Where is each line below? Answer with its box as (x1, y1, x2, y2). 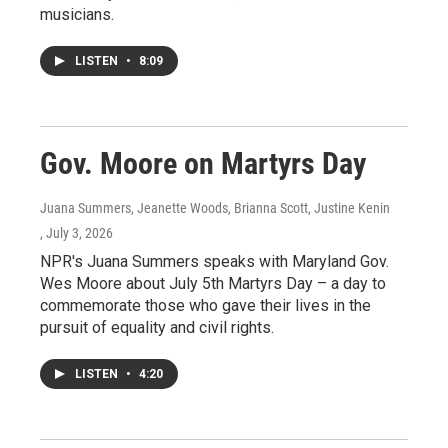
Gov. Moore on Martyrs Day (40, 145, 366, 181)
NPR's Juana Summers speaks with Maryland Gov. (40, 251, 389, 271)
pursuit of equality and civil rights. (40, 317, 274, 337)
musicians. (40, 4, 114, 24)
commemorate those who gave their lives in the (40, 295, 371, 315)
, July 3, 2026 (40, 224, 113, 241)
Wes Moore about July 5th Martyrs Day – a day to (40, 273, 386, 293)
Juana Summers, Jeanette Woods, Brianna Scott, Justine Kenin (40, 199, 390, 216)
